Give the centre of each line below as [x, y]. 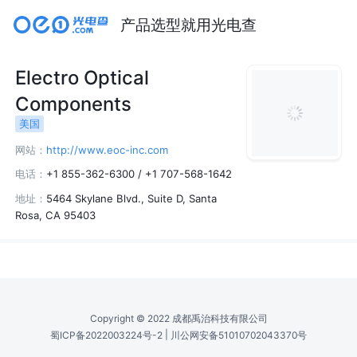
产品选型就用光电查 [188, 24]
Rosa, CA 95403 [56, 215]
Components [74, 104]
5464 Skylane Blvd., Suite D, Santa [132, 198]
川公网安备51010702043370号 [239, 335]
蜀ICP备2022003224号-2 [106, 335]
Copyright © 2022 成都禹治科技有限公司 [178, 318]
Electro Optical [82, 78]
